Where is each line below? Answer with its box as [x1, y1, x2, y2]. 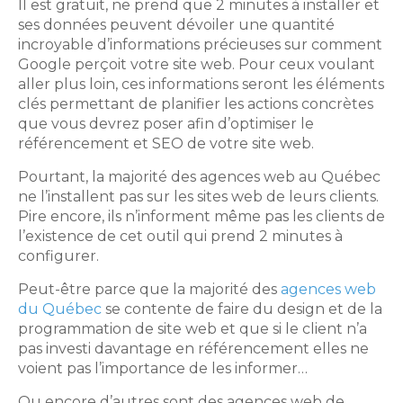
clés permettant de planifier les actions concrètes [18, 94, 373, 112]
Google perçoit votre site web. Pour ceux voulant [18, 55, 375, 73]
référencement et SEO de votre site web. [18, 134, 314, 152]
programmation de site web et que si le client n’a [18, 319, 367, 337]
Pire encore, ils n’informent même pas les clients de [18, 207, 385, 225]
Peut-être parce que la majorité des [18, 280, 281, 298]
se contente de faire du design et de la [102, 300, 382, 318]
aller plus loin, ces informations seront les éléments [18, 75, 384, 93]
